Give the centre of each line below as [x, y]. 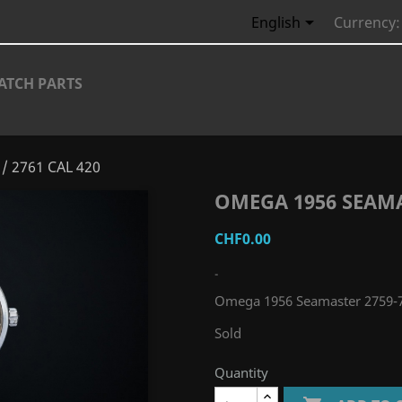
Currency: [367, 23]
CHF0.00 [243, 239]
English [275, 23]
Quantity [241, 372]
